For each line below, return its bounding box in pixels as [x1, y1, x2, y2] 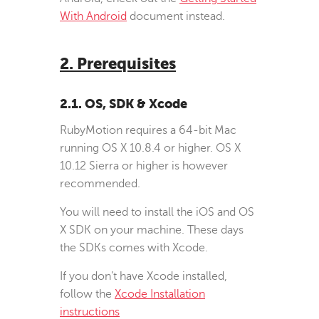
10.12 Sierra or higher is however [60, 159, 228, 172]
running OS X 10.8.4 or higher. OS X [60, 141, 241, 155]
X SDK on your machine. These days [60, 223, 244, 236]
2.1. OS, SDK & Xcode [60, 95, 187, 111]
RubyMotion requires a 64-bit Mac [60, 123, 236, 137]
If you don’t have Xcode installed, [60, 269, 227, 283]
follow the [60, 287, 115, 300]
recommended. [60, 177, 140, 190]
